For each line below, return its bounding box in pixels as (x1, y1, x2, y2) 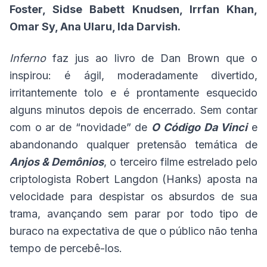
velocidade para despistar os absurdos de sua (10, 190, 257, 203)
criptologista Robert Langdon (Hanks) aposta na (10, 173, 257, 185)
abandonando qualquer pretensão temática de (10, 138, 257, 151)
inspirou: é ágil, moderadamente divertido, (10, 69, 257, 82)
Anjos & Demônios (10, 156, 104, 168)
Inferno (10, 52, 46, 64)
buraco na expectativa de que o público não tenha (10, 225, 257, 237)
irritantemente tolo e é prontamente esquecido (10, 86, 257, 99)
